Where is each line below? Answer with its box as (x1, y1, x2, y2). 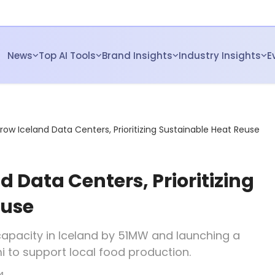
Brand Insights (102, 48, 172, 62)
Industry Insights (179, 48, 261, 62)
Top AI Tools (39, 48, 96, 62)
